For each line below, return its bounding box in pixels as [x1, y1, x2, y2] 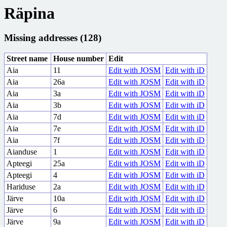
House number [53, 54, 104, 63]
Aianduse [7, 147, 37, 157]
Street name [7, 54, 48, 63]
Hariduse [7, 182, 35, 192]
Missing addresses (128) [4, 32, 101, 43]
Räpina [4, 4, 55, 22]
